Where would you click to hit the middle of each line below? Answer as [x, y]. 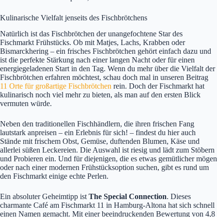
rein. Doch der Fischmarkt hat [158, 86]
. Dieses [179, 196]
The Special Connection [128, 196]
